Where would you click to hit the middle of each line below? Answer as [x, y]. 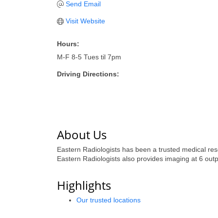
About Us [82, 135]
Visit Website [85, 21]
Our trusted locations [109, 200]
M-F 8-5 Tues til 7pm [89, 57]
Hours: [68, 44]
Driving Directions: [88, 74]
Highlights [84, 185]
